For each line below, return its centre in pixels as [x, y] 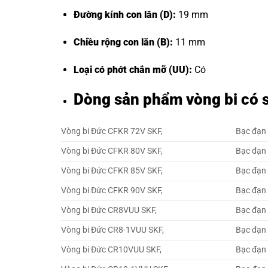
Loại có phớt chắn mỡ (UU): [133, 70]
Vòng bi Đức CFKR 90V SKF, [112, 190]
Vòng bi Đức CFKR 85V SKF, [112, 170]
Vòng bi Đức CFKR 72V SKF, [112, 131]
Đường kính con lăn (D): [124, 15]
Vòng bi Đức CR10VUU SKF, [111, 249]
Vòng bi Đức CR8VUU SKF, [109, 210]
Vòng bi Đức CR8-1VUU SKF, [112, 230]
